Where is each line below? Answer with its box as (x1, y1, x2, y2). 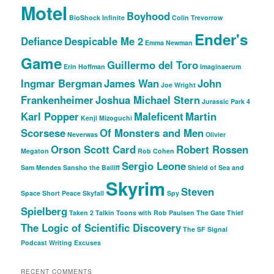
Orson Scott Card (51, 142, 136, 157)
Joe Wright (161, 80, 196, 90)
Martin (185, 109, 217, 124)
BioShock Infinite (69, 13, 125, 23)
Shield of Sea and (188, 163, 245, 172)
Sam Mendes (21, 163, 62, 172)
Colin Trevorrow (172, 13, 223, 23)
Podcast (21, 238, 48, 248)
